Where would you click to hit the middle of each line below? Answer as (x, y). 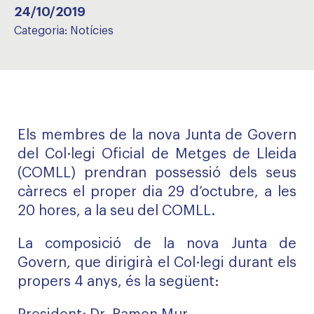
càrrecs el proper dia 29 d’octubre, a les (157, 192)
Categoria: (42, 31)
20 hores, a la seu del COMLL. (116, 211)
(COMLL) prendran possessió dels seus (157, 173)
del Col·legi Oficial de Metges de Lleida (157, 154)
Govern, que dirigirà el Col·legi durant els (157, 263)
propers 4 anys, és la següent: (118, 282)
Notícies (92, 31)
